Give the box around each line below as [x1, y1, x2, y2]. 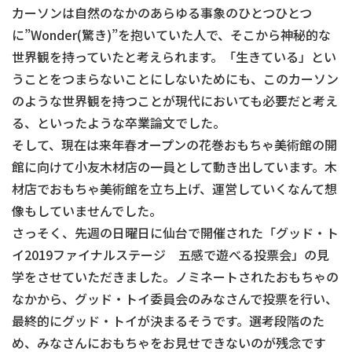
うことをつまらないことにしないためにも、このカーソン [12, 69, 339, 89]
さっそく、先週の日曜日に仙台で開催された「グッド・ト [12, 223, 339, 243]
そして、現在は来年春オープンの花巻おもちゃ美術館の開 [12, 135, 337, 155]
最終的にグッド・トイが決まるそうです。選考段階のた [12, 311, 324, 331]
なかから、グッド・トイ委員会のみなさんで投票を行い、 [12, 289, 338, 309]
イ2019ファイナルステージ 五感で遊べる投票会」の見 [12, 245, 329, 265]
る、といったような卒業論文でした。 [12, 113, 225, 133]
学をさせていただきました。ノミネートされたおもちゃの [12, 267, 339, 287]
